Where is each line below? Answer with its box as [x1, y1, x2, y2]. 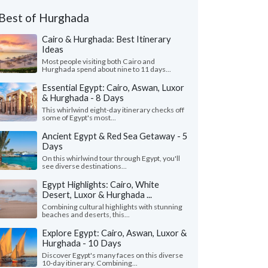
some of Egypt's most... [42, 113, 116, 122]
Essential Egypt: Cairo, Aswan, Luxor [42, 82, 184, 93]
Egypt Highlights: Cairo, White [42, 179, 159, 190]
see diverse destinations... [42, 162, 127, 170]
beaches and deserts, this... [42, 210, 130, 219]
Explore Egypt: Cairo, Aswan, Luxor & [42, 227, 187, 238]
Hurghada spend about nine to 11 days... [42, 65, 171, 74]
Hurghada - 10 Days [42, 237, 121, 248]
